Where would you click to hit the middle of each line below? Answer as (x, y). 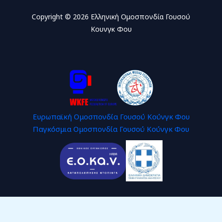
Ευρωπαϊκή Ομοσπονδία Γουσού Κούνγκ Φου (111, 116)
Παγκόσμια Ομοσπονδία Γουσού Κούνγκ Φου (111, 129)
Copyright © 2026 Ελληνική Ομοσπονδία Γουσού (111, 16)
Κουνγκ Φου (111, 29)
